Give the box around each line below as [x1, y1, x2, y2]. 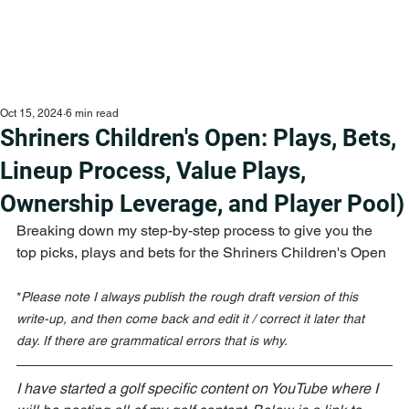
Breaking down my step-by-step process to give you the [16, 221, 376, 239]
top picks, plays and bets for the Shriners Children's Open [16, 243, 386, 261]
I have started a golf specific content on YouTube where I [16, 379, 382, 397]
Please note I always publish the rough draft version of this [21, 288, 362, 304]
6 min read [66, 106, 119, 120]
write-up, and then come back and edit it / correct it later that [16, 310, 368, 326]
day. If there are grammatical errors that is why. [16, 332, 288, 348]
